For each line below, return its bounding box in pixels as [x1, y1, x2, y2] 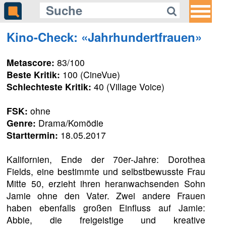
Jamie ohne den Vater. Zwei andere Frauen [7, 189, 205, 202]
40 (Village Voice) [91, 80, 165, 93]
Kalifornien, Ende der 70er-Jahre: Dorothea [7, 152, 205, 165]
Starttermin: [7, 128, 59, 141]
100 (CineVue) [60, 68, 121, 81]
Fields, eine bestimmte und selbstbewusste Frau [7, 164, 205, 178]
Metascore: [7, 55, 55, 69]
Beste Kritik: [7, 68, 61, 81]
